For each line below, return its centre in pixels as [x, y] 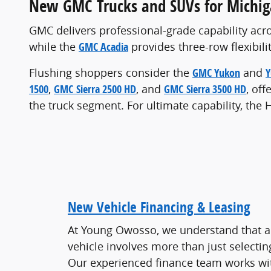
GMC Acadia [103, 47]
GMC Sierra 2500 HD [95, 89]
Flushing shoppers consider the [111, 72]
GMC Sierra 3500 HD [205, 89]
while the [54, 46]
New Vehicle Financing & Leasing [159, 207]
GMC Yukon [216, 73]
